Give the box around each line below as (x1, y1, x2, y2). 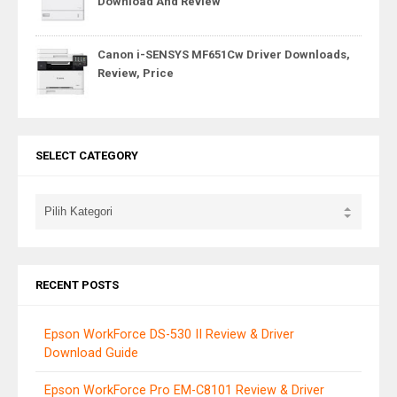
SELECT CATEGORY (35, 149, 138, 163)
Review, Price (97, 66, 174, 81)
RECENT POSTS (35, 278, 119, 292)
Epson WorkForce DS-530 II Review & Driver (44, 327, 294, 343)
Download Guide (44, 346, 138, 362)
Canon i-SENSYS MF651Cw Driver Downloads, (97, 48, 350, 62)
